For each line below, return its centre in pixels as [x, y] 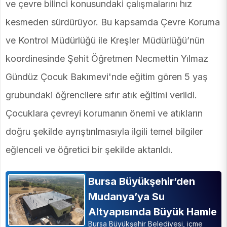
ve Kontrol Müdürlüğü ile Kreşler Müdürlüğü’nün [105, 41]
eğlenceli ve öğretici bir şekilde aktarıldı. [89, 150]
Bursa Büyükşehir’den [141, 182]
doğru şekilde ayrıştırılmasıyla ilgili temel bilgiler [104, 132]
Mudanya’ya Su [126, 197]
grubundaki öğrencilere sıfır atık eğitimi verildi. [101, 95]
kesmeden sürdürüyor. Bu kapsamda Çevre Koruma [113, 22]
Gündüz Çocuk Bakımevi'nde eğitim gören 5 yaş [107, 77]
